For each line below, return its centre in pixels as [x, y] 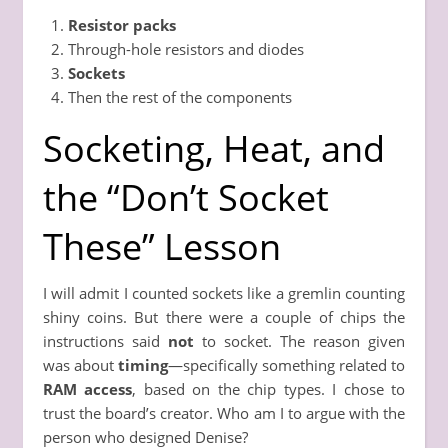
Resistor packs [122, 24]
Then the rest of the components [180, 96]
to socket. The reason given [299, 340]
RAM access [88, 388]
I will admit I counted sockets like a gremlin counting [224, 292]
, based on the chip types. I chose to [269, 388]
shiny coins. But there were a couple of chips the [224, 316]
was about [80, 364]
